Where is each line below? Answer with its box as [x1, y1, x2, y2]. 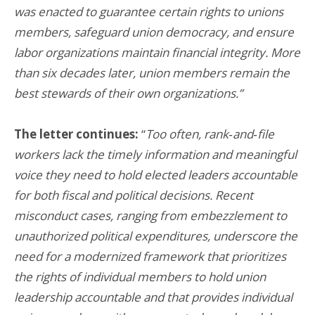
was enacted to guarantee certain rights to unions [14, 3, 283, 20]
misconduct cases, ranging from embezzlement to [14, 207, 287, 224]
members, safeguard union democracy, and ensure [14, 23, 294, 40]
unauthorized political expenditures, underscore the [14, 227, 297, 244]
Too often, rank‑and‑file [146, 125, 274, 142]
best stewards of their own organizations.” [14, 84, 243, 101]
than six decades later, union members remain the [14, 64, 290, 81]
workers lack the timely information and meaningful [14, 146, 297, 162]
